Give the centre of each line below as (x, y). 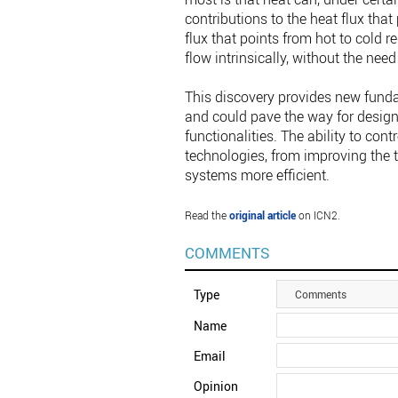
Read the (205, 215)
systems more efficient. (257, 175)
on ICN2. (318, 215)
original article (261, 215)
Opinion (215, 386)
